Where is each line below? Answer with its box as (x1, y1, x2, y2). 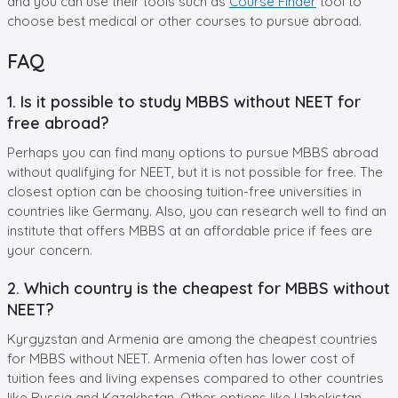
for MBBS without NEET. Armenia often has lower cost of (7, 349, 355, 367)
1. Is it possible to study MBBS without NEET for (7, 91, 361, 112)
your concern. (7, 241, 103, 259)
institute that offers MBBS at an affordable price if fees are (7, 221, 372, 239)
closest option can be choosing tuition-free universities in (7, 182, 362, 200)
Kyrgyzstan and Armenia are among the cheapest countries (7, 330, 378, 347)
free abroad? (7, 112, 109, 133)
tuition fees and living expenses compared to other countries (7, 369, 384, 386)
